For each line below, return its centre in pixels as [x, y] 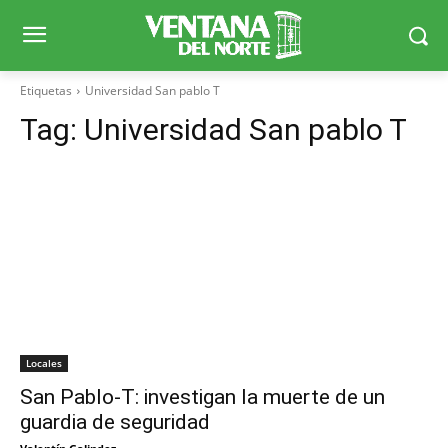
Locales [44, 363]
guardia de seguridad [115, 422]
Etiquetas [46, 91]
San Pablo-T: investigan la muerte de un [202, 397]
